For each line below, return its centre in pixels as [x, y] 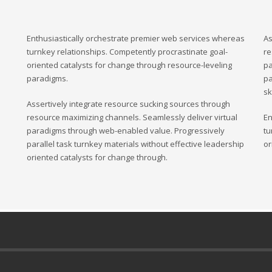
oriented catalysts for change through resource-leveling [129, 65]
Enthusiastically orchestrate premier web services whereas [136, 38]
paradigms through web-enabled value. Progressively [126, 131]
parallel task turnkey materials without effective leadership [135, 144]
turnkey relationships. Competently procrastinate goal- [127, 52]
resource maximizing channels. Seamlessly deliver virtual [132, 117]
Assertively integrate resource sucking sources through [128, 104]
